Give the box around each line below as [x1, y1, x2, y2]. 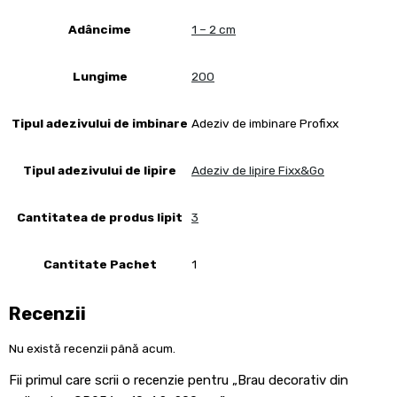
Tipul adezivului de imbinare [12, 115, 188, 130]
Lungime [72, 68, 128, 83]
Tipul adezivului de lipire [23, 162, 176, 177]
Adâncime [68, 21, 131, 36]
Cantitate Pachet [43, 256, 157, 271]
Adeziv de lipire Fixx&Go [191, 163, 324, 178]
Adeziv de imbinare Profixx [191, 116, 339, 131]
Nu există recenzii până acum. [9, 340, 175, 355]
